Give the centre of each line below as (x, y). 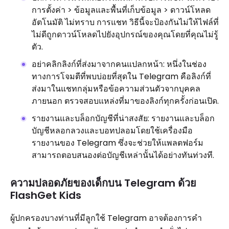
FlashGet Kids (46, 195)
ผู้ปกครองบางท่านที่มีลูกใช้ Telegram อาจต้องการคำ (106, 218)
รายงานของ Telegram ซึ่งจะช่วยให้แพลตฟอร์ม (118, 143)
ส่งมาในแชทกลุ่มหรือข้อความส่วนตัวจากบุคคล (116, 89)
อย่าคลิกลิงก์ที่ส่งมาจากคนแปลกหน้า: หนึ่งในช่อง (119, 64)
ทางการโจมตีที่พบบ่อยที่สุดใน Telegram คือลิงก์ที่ (121, 76)
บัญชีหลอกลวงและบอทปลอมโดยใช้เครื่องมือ (112, 131)
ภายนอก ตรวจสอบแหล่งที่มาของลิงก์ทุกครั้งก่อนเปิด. (125, 101)
